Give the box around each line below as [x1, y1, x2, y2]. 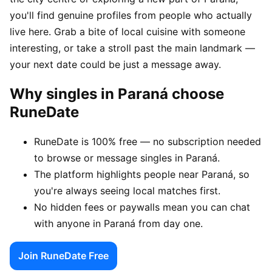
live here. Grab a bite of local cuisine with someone [10, 25, 245, 38]
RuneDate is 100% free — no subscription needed [34, 135, 261, 148]
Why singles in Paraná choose [10, 84, 224, 103]
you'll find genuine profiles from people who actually [10, 8, 252, 21]
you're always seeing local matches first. [34, 184, 220, 197]
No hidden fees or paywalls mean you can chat [34, 200, 250, 213]
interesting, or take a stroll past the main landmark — [10, 41, 255, 54]
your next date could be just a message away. [10, 58, 221, 70]
